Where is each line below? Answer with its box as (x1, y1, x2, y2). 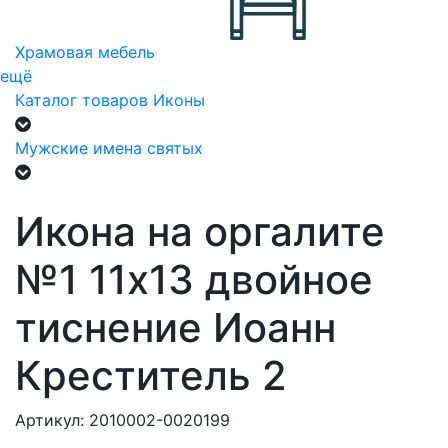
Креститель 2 (15, 351, 287, 400)
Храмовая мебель (15, 42, 155, 62)
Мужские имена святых (15, 138, 203, 158)
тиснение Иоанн (15, 303, 336, 352)
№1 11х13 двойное (15, 255, 373, 304)
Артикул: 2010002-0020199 (15, 410, 230, 430)
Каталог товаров (15, 90, 148, 110)
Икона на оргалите (15, 207, 385, 256)
